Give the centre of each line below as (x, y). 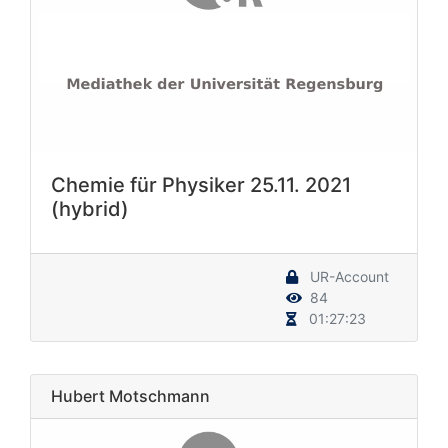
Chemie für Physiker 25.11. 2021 (201, 185)
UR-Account (347, 277)
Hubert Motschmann (130, 396)
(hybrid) (90, 209)
